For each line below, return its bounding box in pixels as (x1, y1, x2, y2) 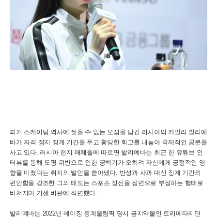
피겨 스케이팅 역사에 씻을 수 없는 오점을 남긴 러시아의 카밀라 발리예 (10, 128, 207, 136)
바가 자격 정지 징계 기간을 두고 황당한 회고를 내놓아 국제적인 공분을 (10, 139, 207, 146)
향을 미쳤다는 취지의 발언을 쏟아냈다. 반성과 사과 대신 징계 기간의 (10, 169, 201, 176)
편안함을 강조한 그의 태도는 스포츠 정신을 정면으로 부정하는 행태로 (10, 179, 203, 186)
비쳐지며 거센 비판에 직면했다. (10, 189, 97, 197)
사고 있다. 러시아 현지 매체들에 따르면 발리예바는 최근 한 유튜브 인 (10, 149, 203, 156)
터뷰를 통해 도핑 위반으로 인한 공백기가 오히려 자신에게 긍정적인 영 (10, 159, 205, 166)
